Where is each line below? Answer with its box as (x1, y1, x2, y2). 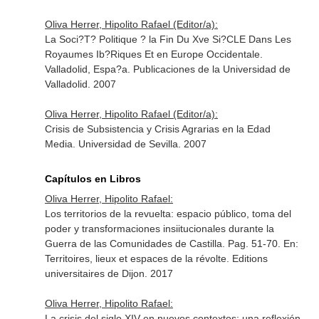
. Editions (226, 253, 268, 264)
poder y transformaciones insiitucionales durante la (44, 223, 274, 234)
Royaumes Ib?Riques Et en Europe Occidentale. (44, 48, 263, 60)
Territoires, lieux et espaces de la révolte (44, 253, 226, 264)
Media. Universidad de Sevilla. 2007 (44, 138, 206, 150)
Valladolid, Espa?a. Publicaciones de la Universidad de (44, 63, 291, 75)
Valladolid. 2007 (44, 78, 116, 90)
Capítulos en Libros (44, 173, 141, 184)
